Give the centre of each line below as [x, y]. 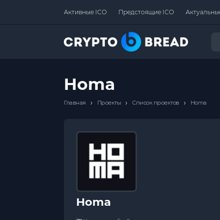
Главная [75, 103]
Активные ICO [85, 12]
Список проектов [156, 103]
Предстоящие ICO [146, 12]
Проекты [109, 103]
